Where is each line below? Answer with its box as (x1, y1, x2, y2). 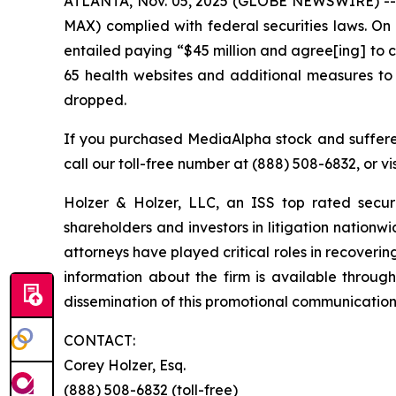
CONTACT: (64, 331, 141, 350)
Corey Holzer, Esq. (64, 356, 186, 375)
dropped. (64, 91, 126, 110)
